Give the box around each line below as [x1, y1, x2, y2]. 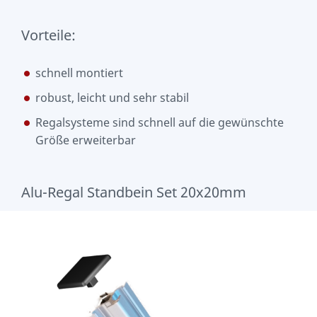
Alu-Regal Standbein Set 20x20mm [21, 182, 246, 202]
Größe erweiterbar [35, 132, 136, 148]
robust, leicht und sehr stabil [35, 89, 189, 105]
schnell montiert [35, 64, 123, 81]
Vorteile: [21, 25, 76, 45]
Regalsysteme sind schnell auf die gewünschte [35, 114, 284, 130]
